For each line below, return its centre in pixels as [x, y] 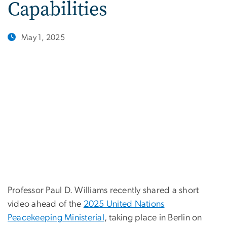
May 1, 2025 [43, 38]
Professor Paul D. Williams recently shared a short [103, 191]
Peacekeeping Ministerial [56, 218]
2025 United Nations [124, 204]
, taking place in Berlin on [153, 218]
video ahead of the [46, 204]
